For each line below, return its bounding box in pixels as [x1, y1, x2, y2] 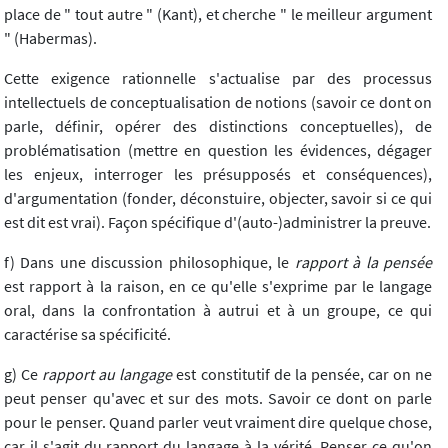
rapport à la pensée [294, 252, 433, 273]
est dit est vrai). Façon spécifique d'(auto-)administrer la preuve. [4, 212, 431, 233]
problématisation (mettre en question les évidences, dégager [4, 140, 432, 161]
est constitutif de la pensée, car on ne [172, 364, 433, 385]
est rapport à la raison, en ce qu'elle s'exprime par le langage [4, 276, 432, 297]
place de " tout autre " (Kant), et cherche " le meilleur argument [4, 4, 432, 25]
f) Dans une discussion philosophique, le [4, 252, 295, 273]
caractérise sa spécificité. [4, 324, 171, 345]
